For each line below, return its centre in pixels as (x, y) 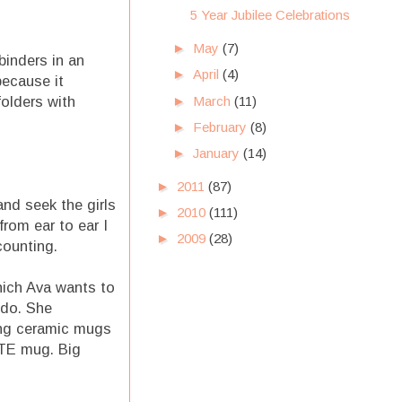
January (218, 153)
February (222, 127)
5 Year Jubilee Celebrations (270, 15)
